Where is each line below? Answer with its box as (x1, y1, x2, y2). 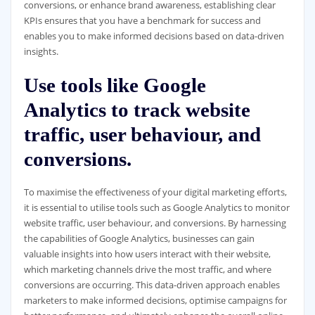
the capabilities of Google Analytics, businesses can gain (23, 232, 255, 245)
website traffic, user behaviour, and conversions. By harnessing (23, 217, 286, 230)
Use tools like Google (23, 74, 206, 97)
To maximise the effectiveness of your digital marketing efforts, (23, 186, 287, 199)
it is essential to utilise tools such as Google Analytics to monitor (23, 201, 290, 214)
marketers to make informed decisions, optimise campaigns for (23, 294, 287, 307)
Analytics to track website (23, 98, 250, 122)
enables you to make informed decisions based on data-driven (23, 29, 284, 42)
